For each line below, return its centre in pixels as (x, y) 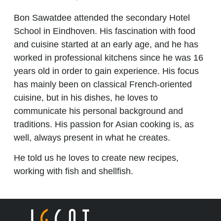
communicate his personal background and (98, 111)
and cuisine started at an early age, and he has (106, 44)
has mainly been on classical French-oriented (103, 84)
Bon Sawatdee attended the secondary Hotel (102, 18)
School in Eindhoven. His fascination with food (105, 31)
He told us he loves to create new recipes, (96, 158)
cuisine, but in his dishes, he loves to (86, 97)
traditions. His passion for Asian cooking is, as (104, 124)
